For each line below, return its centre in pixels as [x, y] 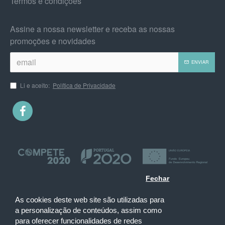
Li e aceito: [36, 85]
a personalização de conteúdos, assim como [88, 210]
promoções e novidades [53, 41]
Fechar [158, 178]
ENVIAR [200, 62]
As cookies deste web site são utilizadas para [90, 200]
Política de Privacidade [84, 85]
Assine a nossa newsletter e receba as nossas [92, 29]
